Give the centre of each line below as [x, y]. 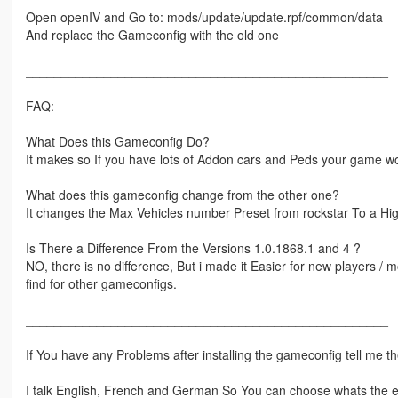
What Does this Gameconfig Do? [117, 141]
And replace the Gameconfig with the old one [152, 34]
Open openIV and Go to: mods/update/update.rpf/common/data [204, 16]
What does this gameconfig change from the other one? [182, 194]
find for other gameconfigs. [101, 283]
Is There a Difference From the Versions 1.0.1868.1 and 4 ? [193, 247]
